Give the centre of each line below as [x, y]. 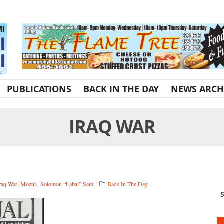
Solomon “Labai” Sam [67, 184]
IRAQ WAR [112, 126]
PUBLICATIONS [39, 89]
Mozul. [29, 184]
